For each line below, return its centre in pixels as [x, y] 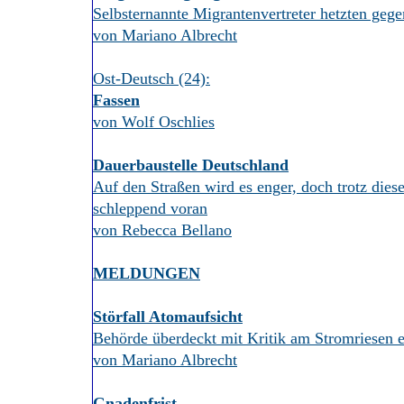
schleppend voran [150, 208]
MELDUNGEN [147, 273]
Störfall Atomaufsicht [168, 317]
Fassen [116, 100]
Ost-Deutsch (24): [151, 78]
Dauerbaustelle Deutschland [191, 165]
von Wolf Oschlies [154, 122]
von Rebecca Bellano [162, 230]
